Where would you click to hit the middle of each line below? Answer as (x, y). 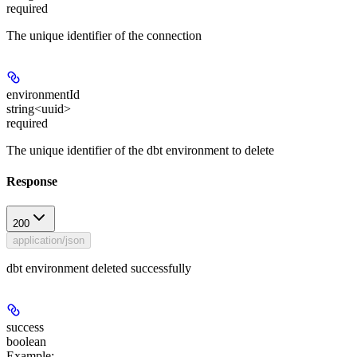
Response (32, 181)
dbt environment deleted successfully (99, 269)
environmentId (43, 94)
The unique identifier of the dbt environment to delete (140, 150)
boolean (26, 342)
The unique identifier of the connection (104, 35)
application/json (49, 241)
